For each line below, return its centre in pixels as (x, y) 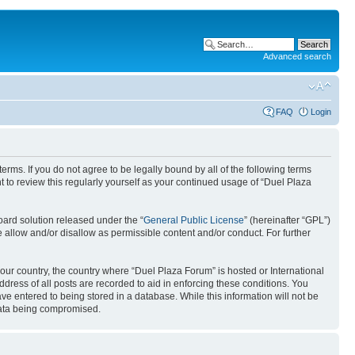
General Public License (194, 220)
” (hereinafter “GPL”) (287, 220)
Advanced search (297, 56)
